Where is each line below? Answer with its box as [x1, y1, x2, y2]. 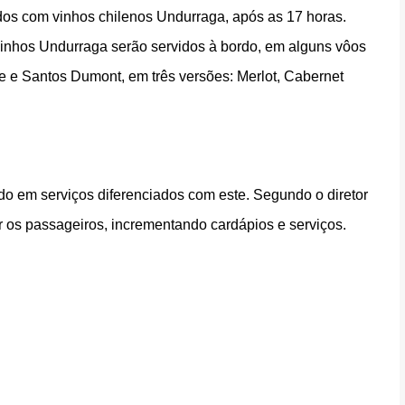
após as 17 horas [229, 9, 343, 24]
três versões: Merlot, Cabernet [152, 69, 344, 84]
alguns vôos [288, 39, 366, 54]
